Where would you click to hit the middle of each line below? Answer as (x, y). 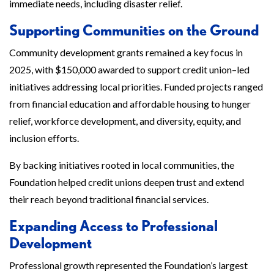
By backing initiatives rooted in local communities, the (122, 165)
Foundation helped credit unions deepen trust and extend (127, 182)
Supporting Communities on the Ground (134, 30)
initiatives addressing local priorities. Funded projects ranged (136, 87)
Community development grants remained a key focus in (126, 52)
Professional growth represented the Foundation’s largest (128, 265)
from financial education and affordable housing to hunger (130, 104)
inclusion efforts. (44, 138)
